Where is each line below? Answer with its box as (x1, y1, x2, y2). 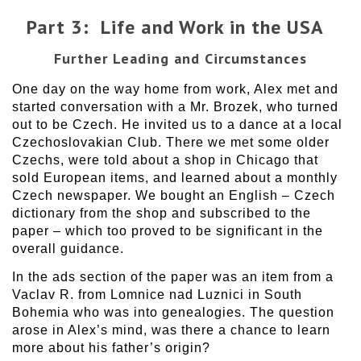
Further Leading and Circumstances (54, 49, 307, 68)
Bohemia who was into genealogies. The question (12, 305, 334, 320)
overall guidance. (12, 242, 124, 256)
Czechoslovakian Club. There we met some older (12, 135, 330, 150)
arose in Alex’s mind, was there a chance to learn (12, 323, 330, 338)
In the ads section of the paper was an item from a (12, 270, 334, 284)
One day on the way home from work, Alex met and (12, 82, 338, 97)
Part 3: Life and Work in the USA (27, 14, 334, 39)
